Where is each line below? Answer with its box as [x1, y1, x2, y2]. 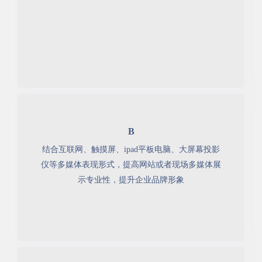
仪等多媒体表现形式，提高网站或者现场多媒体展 [40, 160, 221, 169]
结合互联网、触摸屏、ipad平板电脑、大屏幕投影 [42, 144, 220, 154]
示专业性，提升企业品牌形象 [77, 175, 184, 184]
